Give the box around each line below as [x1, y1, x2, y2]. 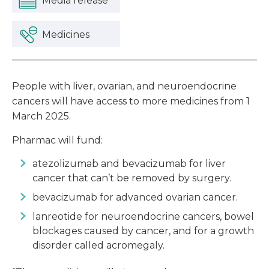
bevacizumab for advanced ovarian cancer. [32, 192, 238, 204]
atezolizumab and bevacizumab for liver [32, 158, 226, 170]
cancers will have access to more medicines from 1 [12, 95, 250, 107]
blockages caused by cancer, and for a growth [32, 225, 254, 237]
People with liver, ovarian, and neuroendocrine [12, 80, 237, 92]
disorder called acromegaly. [32, 240, 165, 252]
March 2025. [12, 110, 71, 122]
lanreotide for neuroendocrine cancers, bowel [32, 211, 254, 223]
